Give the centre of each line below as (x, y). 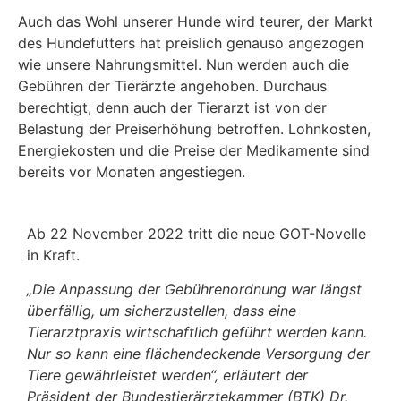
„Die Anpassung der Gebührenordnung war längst (194, 289)
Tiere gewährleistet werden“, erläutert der (167, 375)
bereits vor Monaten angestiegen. (132, 172)
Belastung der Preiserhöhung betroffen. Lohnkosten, (194, 129)
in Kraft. (53, 255)
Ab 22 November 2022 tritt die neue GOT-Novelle (196, 233)
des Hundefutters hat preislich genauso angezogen (191, 43)
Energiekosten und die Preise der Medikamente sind (194, 151)
